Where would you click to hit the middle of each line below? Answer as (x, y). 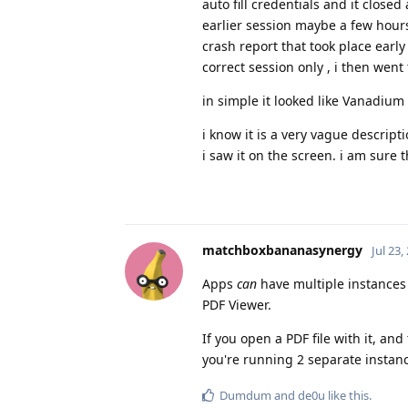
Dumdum (245, 395)
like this (347, 395)
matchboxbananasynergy (282, 250)
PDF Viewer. (237, 304)
